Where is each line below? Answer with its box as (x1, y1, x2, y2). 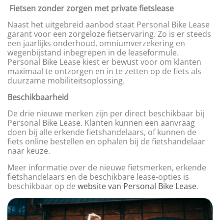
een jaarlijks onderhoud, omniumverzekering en (7, 38, 185, 49)
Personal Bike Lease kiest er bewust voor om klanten (7, 56, 201, 68)
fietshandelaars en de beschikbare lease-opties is (7, 171, 189, 182)
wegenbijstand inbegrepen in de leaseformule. (7, 47, 179, 58)
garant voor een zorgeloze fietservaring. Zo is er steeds (7, 28, 211, 40)
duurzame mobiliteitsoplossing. (7, 75, 125, 86)
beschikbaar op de (7, 180, 78, 192)
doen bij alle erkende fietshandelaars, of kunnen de (7, 127, 196, 138)
